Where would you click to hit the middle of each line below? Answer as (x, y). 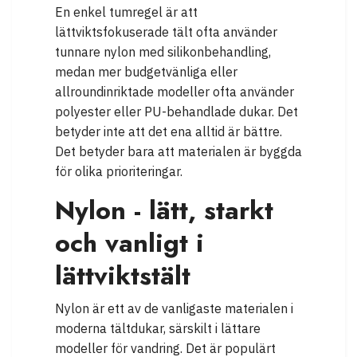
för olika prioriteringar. (119, 172)
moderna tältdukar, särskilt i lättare (158, 329)
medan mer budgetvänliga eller (146, 72)
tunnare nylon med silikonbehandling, (163, 52)
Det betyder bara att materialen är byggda (178, 152)
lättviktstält (123, 276)
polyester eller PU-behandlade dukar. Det (177, 112)
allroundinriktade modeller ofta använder (175, 92)
